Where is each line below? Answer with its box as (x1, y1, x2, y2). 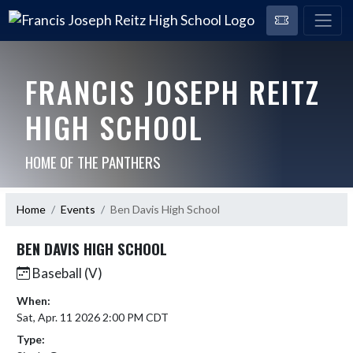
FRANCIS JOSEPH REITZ (24, 69, 320, 113)
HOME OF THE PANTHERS (24, 150, 161, 173)
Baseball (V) (30, 264, 102, 281)
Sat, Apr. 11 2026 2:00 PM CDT (17, 310, 169, 324)
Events (61, 203, 95, 216)
